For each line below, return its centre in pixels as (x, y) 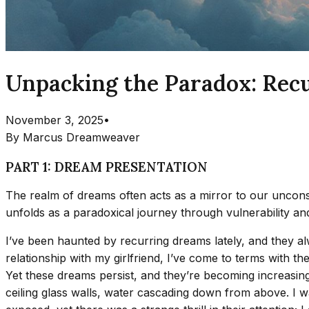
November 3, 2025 (54, 120)
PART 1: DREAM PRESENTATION (107, 167)
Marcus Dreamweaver (81, 137)
